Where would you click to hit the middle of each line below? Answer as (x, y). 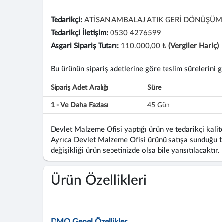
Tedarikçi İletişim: (79, 33)
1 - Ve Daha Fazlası (79, 105)
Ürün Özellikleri (99, 180)
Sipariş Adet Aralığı (79, 88)
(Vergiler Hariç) (194, 46)
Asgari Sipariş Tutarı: (85, 46)
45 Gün (159, 105)
